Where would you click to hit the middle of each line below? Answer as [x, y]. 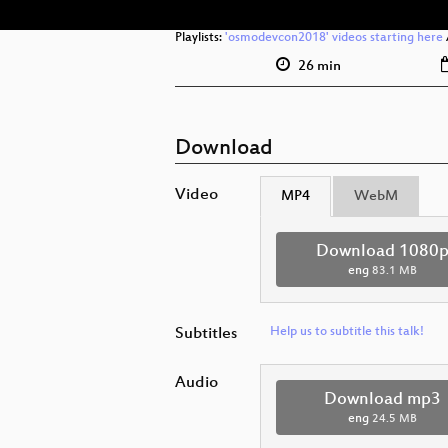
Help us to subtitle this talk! [347, 332]
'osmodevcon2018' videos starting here [334, 38]
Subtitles [206, 334]
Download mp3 [382, 400]
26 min [317, 66]
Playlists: [200, 38]
